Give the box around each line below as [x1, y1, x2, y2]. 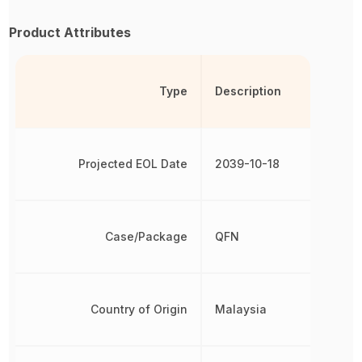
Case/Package [105, 229, 188, 243]
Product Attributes [9, 24, 132, 40]
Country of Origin [90, 302, 188, 316]
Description [215, 84, 282, 98]
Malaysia [215, 302, 267, 316]
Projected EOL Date [78, 157, 188, 170]
